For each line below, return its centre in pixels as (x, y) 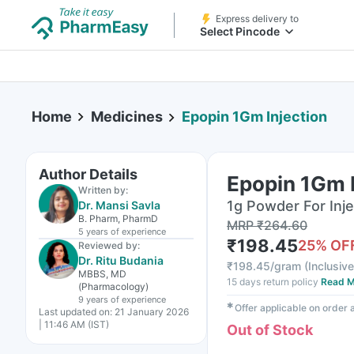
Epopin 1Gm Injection (254, 117)
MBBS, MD (102, 274)
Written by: (103, 190)
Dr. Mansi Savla (119, 205)
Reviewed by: (109, 245)
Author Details (88, 174)
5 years (93, 232)
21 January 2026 (152, 312)
